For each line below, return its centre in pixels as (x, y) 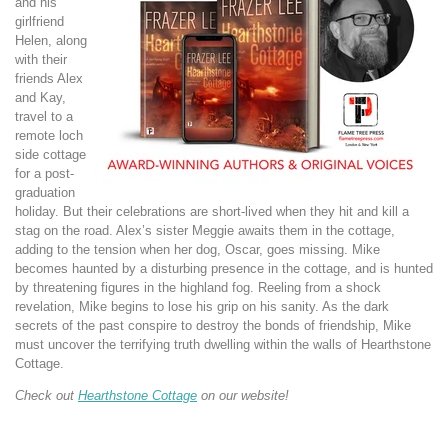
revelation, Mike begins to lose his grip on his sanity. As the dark (202, 307)
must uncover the (67, 345)
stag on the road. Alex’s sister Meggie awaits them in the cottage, (205, 231)
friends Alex (49, 79)
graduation (45, 193)
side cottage (50, 155)
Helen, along (51, 41)
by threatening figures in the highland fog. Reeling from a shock (198, 288)
